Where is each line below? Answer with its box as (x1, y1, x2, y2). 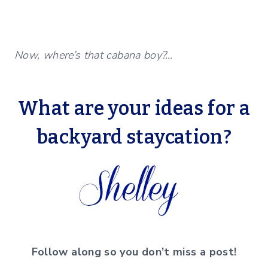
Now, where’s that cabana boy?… (14, 48, 173, 63)
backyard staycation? (36, 126, 232, 149)
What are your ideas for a (18, 97, 250, 120)
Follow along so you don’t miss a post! (31, 245, 237, 260)
